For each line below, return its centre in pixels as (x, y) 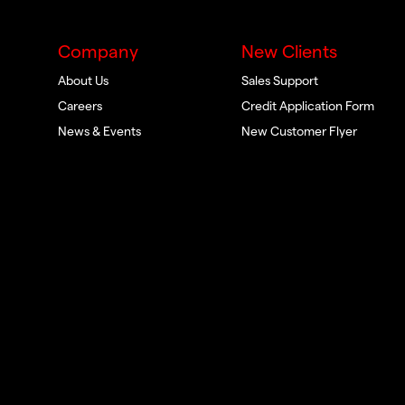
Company (98, 53)
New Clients (289, 53)
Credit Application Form (307, 107)
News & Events (99, 132)
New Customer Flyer (299, 132)
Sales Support (279, 82)
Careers (80, 107)
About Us (83, 82)
